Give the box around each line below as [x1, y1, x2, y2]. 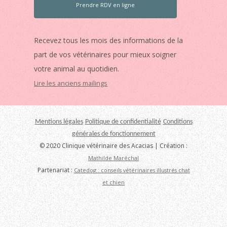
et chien [102, 178, 125, 186]
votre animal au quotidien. [34, 64, 120, 74]
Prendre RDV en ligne [76, 1, 135, 9]
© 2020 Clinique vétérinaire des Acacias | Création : [40, 141, 187, 150]
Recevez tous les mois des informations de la [34, 35, 183, 46]
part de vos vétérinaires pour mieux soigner [34, 50, 177, 60]
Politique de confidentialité [85, 118, 161, 126]
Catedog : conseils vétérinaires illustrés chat [73, 166, 190, 174]
